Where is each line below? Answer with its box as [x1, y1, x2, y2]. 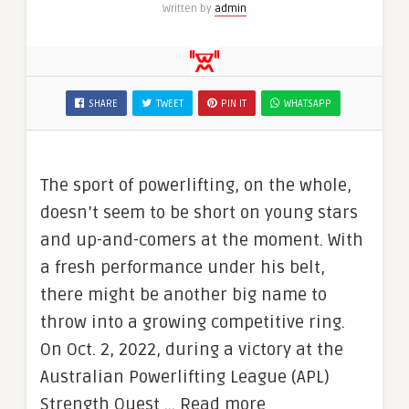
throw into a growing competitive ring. [40, 311, 350, 333]
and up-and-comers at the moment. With [40, 229, 363, 251]
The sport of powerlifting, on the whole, [40, 174, 351, 196]
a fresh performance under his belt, [40, 257, 325, 278]
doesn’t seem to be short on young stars [40, 202, 358, 224]
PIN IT [221, 98, 246, 110]
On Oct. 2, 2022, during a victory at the [40, 339, 343, 361]
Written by [163, 2, 215, 16]
